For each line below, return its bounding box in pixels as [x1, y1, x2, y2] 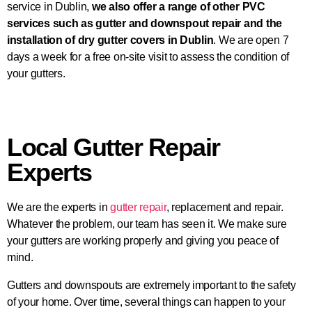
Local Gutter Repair [7, 132, 220, 162]
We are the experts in [7, 201, 111, 213]
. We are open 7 [213, 33, 289, 46]
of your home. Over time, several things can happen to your [7, 295, 286, 308]
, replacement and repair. [166, 201, 283, 213]
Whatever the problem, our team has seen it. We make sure [7, 217, 287, 230]
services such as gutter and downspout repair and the [7, 17, 282, 29]
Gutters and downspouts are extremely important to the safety [7, 279, 296, 291]
